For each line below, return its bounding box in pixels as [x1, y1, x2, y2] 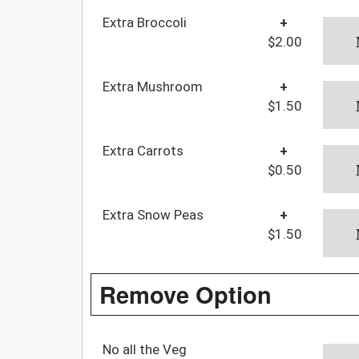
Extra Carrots [103, 142, 184, 159]
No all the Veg [103, 341, 187, 357]
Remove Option [99, 276, 272, 311]
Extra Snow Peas [103, 206, 204, 223]
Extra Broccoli [103, 14, 187, 30]
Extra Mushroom [103, 78, 203, 95]
